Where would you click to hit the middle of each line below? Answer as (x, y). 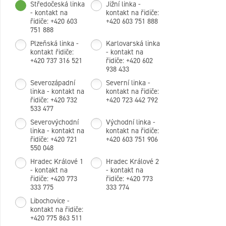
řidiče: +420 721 (54, 139)
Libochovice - (50, 201)
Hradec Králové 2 (132, 162)
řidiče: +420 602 (129, 61)
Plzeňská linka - (54, 44)
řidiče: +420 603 (54, 21)
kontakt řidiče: (52, 52)
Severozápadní (53, 83)
